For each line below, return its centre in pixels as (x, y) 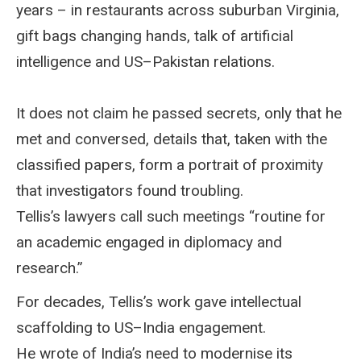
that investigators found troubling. (130, 190)
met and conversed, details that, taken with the (172, 139)
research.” (50, 268)
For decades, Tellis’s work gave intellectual (159, 301)
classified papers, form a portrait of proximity (170, 164)
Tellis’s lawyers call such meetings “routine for (171, 216)
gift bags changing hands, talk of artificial (155, 35)
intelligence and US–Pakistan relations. (145, 61)
